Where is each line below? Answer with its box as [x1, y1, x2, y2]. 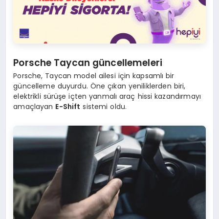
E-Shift [55, 102, 81, 112]
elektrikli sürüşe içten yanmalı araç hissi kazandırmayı [13, 91, 201, 102]
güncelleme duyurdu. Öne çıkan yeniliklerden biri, [13, 81, 186, 91]
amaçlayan [13, 102, 56, 112]
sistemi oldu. [80, 102, 127, 112]
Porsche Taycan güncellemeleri [13, 56, 163, 69]
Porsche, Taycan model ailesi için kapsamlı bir [13, 71, 175, 81]
